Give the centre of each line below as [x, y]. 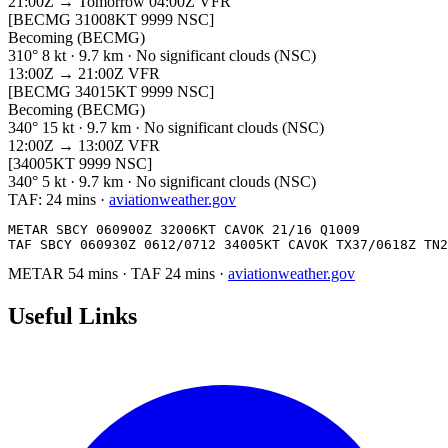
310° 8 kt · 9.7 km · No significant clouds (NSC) [162, 55]
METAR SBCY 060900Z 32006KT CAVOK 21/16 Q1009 [184, 229]
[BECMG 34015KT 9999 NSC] [111, 91]
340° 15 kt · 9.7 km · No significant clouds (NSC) [166, 127]
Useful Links [72, 315]
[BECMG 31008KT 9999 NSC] [111, 19]
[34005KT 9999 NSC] [80, 163]
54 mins [95, 273]
